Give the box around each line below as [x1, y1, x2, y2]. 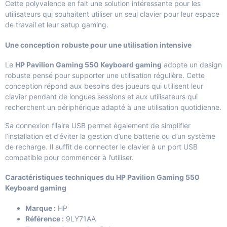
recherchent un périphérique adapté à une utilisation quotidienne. [5, 103, 221, 112]
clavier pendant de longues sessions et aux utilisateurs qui [5, 92, 198, 101]
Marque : [25, 203, 56, 212]
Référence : [25, 214, 64, 223]
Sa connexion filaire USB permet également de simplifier [5, 121, 191, 130]
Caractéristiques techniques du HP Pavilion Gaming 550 [5, 173, 200, 182]
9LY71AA [64, 214, 96, 223]
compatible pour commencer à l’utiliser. [5, 153, 134, 162]
